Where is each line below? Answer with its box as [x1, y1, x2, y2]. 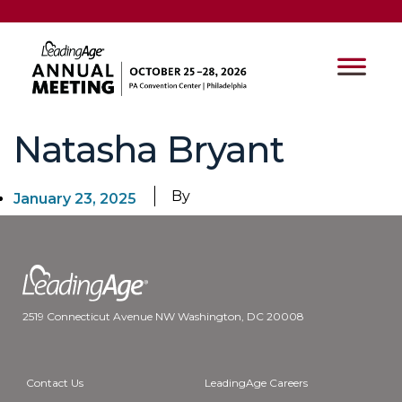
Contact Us [26, 376, 83, 390]
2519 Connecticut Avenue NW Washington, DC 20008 [22, 310, 304, 324]
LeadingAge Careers [205, 376, 308, 390]
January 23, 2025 [13, 190, 136, 208]
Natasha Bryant [13, 127, 284, 172]
